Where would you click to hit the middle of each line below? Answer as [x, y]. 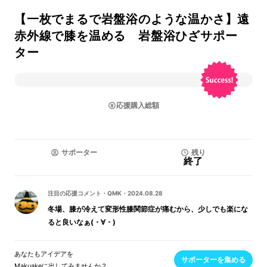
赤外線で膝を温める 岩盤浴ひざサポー [126, 36]
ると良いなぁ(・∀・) [82, 222]
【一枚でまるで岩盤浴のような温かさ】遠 [132, 19]
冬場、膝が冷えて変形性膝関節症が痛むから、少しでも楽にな [148, 209]
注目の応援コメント [74, 193]
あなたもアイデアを [44, 254]
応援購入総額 [138, 105]
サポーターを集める [213, 260]
